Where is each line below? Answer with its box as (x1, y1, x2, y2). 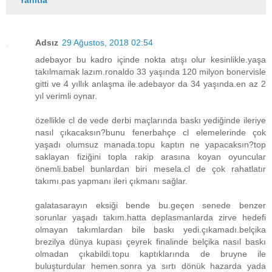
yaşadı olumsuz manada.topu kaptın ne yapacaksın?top (35, 139, 266, 149)
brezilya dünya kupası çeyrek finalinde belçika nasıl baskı (35, 236, 266, 246)
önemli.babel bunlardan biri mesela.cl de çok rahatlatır (35, 163, 266, 174)
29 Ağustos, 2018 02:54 (62, 37, 153, 47)
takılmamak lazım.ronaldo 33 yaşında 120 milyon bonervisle (35, 66, 266, 76)
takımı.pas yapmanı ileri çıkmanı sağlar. (35, 175, 188, 186)
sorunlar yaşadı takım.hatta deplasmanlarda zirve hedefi (35, 212, 266, 222)
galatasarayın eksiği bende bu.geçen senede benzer (35, 200, 266, 210)
